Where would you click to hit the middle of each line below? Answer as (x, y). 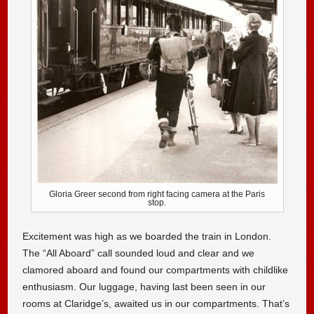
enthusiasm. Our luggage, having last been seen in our (144, 286)
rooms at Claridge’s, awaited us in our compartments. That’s (156, 303)
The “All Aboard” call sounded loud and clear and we (139, 253)
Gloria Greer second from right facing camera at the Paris (157, 194)
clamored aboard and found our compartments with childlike (156, 269)
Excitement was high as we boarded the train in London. (147, 236)
